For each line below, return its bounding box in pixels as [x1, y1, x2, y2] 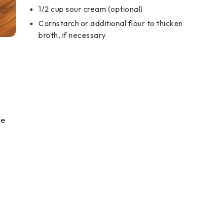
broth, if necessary [38, 30, 106, 40]
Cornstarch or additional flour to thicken [38, 18, 183, 28]
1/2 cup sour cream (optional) [38, 4, 143, 14]
